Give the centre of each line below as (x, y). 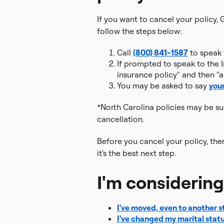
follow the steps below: (139, 31)
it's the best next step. (136, 153)
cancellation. (120, 119)
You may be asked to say (163, 85)
